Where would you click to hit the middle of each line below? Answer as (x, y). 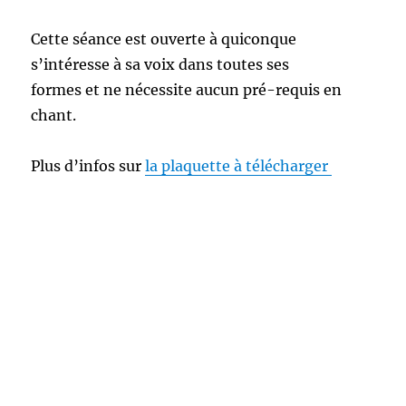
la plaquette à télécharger (239, 166)
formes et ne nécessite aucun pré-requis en (187, 90)
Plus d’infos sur (88, 166)
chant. (54, 116)
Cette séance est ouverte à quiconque (164, 39)
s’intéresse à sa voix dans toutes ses (160, 65)
